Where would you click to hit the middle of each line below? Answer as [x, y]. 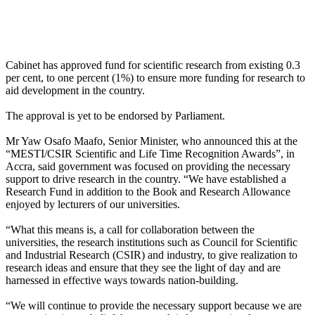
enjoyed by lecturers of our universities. [93, 204]
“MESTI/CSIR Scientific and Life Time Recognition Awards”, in [150, 153]
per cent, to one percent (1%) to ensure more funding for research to [155, 77]
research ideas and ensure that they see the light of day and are [143, 267]
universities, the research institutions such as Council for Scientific [152, 242]
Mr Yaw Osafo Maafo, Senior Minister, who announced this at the [152, 141]
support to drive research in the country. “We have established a [146, 179]
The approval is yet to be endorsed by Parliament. [115, 115]
